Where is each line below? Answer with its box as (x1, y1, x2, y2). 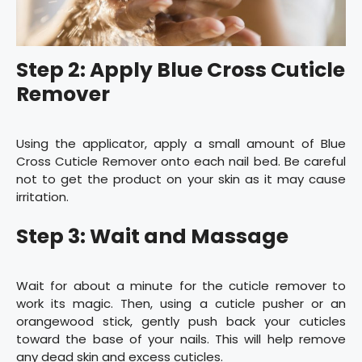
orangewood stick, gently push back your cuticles (16, 312, 346, 330)
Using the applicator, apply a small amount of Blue (16, 135, 346, 153)
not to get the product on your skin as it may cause (16, 170, 346, 188)
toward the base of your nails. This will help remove (16, 330, 346, 347)
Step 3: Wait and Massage (16, 221, 288, 250)
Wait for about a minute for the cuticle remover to (16, 276, 346, 294)
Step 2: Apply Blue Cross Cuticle (16, 56, 345, 85)
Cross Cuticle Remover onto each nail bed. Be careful (16, 153, 346, 170)
